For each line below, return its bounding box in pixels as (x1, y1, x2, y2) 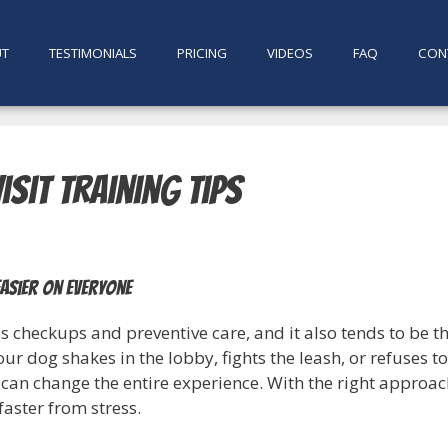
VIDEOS (266, 44, 313, 63)
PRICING (176, 44, 227, 63)
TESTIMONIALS (48, 44, 137, 63)
